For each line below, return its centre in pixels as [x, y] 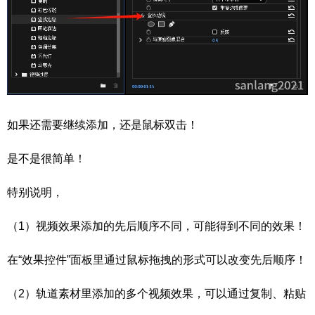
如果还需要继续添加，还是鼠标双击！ [103, 125]
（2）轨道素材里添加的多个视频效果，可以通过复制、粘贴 [156, 294]
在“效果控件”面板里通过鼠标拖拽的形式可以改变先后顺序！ [157, 260]
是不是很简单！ [46, 159]
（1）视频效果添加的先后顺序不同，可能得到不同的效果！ [156, 226]
